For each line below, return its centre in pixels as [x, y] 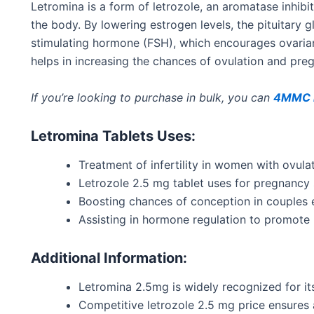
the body [54, 25]
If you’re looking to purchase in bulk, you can [152, 97]
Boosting [104, 201]
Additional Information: [109, 258]
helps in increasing [80, 61]
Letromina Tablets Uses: [113, 136]
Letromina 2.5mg [125, 287]
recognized [252, 287]
